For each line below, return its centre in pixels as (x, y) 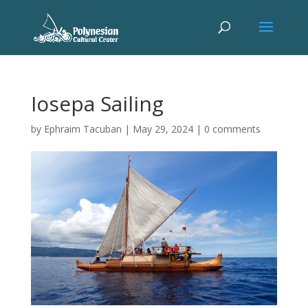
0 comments (232, 129)
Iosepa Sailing (97, 103)
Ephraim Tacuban (82, 129)
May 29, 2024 (163, 129)
